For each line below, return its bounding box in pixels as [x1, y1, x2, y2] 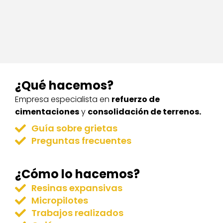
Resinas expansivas [31, 182, 122, 194]
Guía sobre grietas [31, 122, 117, 134]
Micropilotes [31, 194, 88, 207]
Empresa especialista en [15, 94, 111, 105]
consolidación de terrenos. [88, 106, 201, 117]
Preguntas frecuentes [31, 134, 131, 147]
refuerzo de [111, 94, 160, 105]
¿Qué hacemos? [15, 77, 113, 94]
